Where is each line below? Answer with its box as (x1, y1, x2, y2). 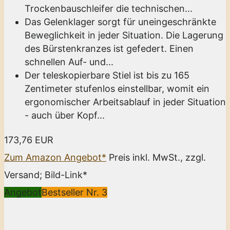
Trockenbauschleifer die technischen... (25, 3, 193, 14)
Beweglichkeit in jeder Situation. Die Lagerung (25, 29, 223, 41)
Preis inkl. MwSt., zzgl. (109, 151, 206, 163)
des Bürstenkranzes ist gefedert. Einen (25, 43, 194, 54)
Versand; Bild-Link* (4, 169, 87, 180)
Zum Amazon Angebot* (4, 151, 106, 163)
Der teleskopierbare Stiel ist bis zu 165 (25, 69, 189, 81)
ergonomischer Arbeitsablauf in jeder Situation (25, 96, 226, 107)
